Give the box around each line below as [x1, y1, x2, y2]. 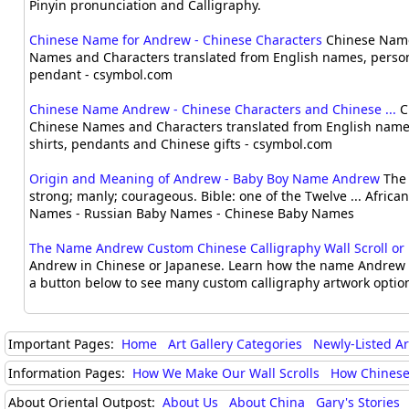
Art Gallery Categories [168, 334, 302, 352]
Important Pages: [8, 334, 118, 352]
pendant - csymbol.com [29, 66, 173, 84]
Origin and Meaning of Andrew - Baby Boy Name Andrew [29, 170, 381, 188]
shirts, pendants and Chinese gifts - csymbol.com [29, 135, 333, 153]
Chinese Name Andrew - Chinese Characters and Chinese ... [29, 100, 397, 119]
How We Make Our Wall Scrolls [132, 363, 320, 382]
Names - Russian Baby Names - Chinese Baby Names [29, 204, 355, 223]
